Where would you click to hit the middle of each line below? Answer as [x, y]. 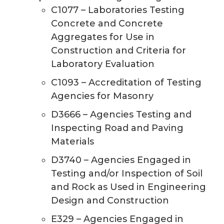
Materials [73, 141]
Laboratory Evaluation [103, 64]
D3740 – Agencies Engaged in [121, 160]
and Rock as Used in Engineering [129, 187]
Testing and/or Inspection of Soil [127, 173]
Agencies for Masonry [102, 96]
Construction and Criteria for [119, 50]
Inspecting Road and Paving [117, 128]
